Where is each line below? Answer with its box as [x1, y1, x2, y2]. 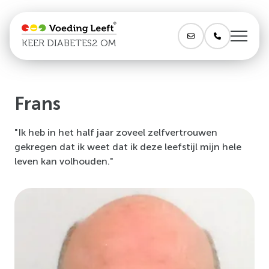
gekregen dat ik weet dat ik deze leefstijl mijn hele [14, 142, 241, 152]
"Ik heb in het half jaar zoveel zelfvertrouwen [14, 127, 217, 138]
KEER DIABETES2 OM [22, 37, 116, 49]
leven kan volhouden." [14, 156, 113, 166]
